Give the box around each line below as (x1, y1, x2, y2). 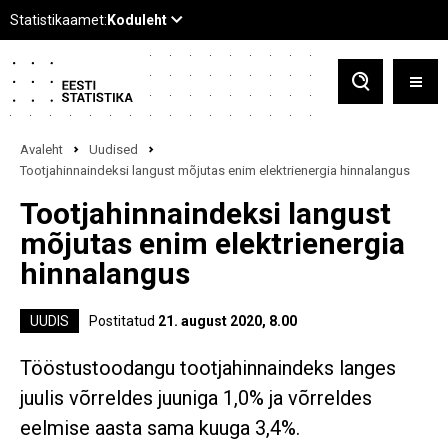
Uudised (89, 142, 138, 157)
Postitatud (89, 313, 158, 329)
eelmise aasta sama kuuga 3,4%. (20, 416, 300, 440)
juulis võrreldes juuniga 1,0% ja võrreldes (20, 386, 372, 410)
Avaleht (20, 142, 63, 157)
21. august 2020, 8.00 (158, 313, 297, 329)
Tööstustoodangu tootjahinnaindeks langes (20, 356, 396, 380)
